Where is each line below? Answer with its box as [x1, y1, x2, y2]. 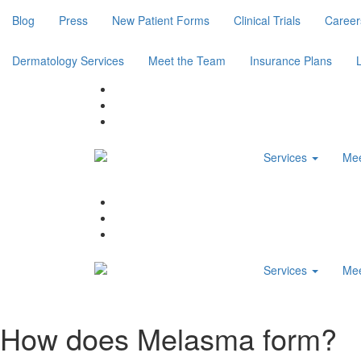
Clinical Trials [234, 12, 301, 28]
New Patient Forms [112, 12, 210, 28]
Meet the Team [148, 52, 226, 68]
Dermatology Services [12, 52, 124, 68]
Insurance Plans [250, 52, 332, 68]
